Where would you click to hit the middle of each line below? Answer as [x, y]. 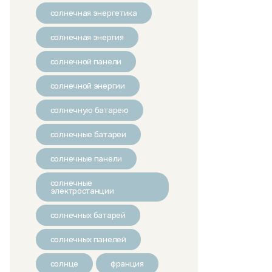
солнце [64, 263]
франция [127, 263]
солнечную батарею [89, 110]
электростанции [82, 191]
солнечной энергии [87, 86]
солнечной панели [86, 61]
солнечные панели [86, 158]
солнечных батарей [88, 215]
